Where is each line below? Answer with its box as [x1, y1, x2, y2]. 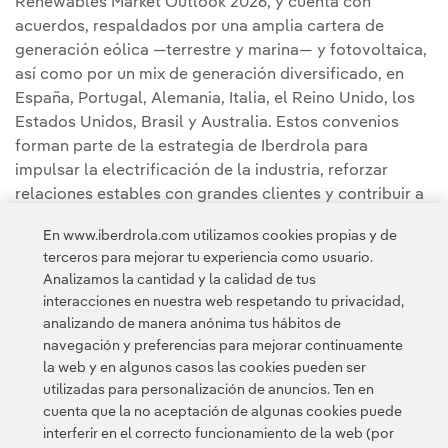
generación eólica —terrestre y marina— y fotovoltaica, [15, 43, 427, 60]
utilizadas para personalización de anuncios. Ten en [42, 383, 374, 397]
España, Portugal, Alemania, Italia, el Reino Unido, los [15, 91, 415, 108]
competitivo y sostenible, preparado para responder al [15, 235, 425, 252]
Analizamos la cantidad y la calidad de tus [42, 273, 316, 287]
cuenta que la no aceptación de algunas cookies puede [42, 405, 402, 419]
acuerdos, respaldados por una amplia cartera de [15, 19, 384, 36]
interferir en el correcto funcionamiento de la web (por [42, 427, 394, 441]
